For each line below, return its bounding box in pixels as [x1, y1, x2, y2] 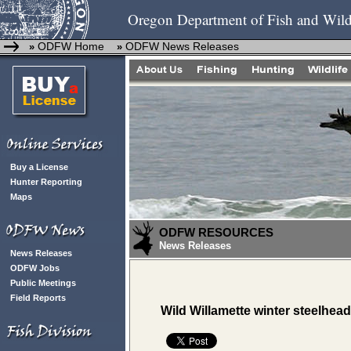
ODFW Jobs [10, 263, 60, 273]
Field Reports [10, 293, 66, 302]
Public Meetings [10, 278, 76, 288]
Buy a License [10, 162, 68, 172]
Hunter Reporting [10, 177, 82, 186]
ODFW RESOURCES [159, 226, 273, 239]
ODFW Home [34, 40, 104, 52]
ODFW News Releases [125, 40, 239, 52]
